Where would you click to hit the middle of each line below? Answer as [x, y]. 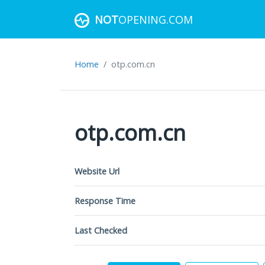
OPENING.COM [156, 19]
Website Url [97, 171]
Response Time [105, 201]
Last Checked [101, 230]
